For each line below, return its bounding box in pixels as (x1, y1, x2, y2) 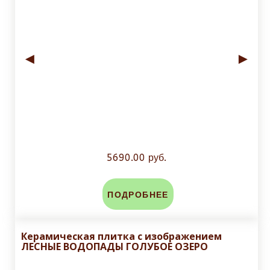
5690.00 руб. (107, 152, 166, 164)
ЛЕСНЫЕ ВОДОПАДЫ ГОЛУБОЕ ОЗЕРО (21, 240, 208, 254)
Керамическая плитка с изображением (21, 230, 222, 243)
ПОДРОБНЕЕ (107, 190, 169, 201)
